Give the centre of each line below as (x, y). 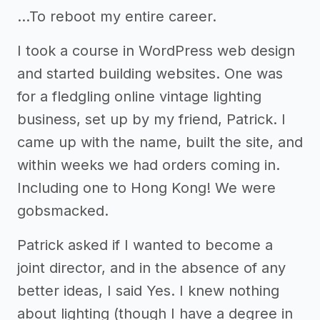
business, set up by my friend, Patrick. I (151, 119)
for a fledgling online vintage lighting (139, 96)
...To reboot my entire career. (117, 16)
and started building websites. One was (150, 74)
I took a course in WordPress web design (156, 51)
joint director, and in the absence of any (151, 268)
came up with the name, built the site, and (160, 142)
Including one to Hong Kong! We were (146, 188)
